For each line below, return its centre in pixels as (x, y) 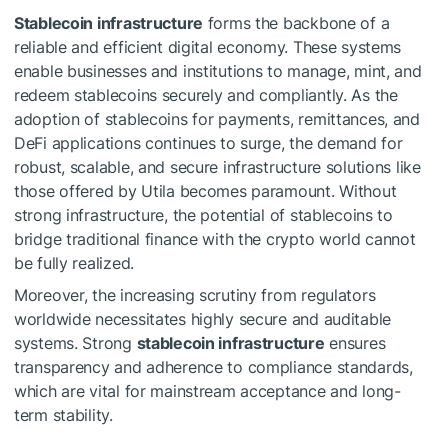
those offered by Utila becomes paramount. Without (205, 191)
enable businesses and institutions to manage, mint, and (218, 71)
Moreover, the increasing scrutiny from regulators (195, 295)
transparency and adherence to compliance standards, (213, 367)
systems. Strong (75, 343)
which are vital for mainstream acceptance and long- (207, 391)
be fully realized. (74, 263)
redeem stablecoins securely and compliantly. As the (206, 95)
